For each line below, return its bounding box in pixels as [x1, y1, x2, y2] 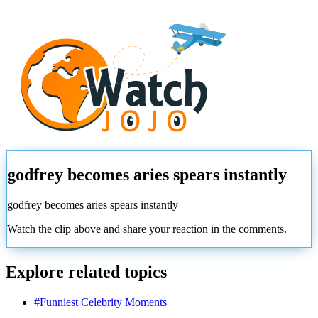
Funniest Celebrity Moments [40, 295, 167, 308]
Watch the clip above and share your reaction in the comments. [7, 223, 287, 236]
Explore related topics [6, 263, 167, 282]
